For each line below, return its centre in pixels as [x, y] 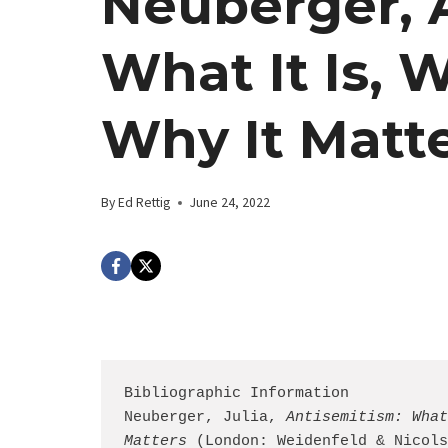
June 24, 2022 [230, 202]
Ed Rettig [144, 202]
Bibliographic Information [236, 394]
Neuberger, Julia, [204, 418]
